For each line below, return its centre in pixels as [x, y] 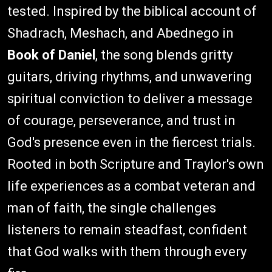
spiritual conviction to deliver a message [130, 99]
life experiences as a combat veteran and [131, 186]
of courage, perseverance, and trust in [121, 121]
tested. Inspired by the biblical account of [132, 11]
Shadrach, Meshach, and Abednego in [121, 33]
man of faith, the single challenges [112, 208]
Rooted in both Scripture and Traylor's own [136, 164]
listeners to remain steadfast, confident [127, 230]
